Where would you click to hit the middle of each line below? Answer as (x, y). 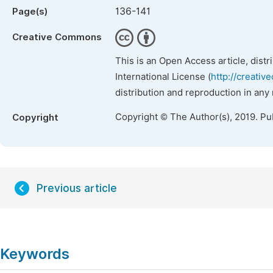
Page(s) (30, 12)
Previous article (77, 188)
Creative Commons (57, 37)
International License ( (163, 77)
